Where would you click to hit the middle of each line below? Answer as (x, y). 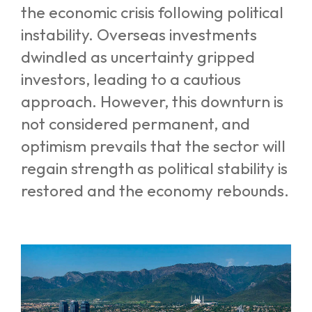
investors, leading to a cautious (131, 79)
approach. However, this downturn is (152, 102)
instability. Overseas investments (139, 35)
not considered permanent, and (135, 124)
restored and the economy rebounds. (155, 191)
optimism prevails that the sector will (153, 146)
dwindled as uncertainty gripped (138, 57)
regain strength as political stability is (154, 169)
